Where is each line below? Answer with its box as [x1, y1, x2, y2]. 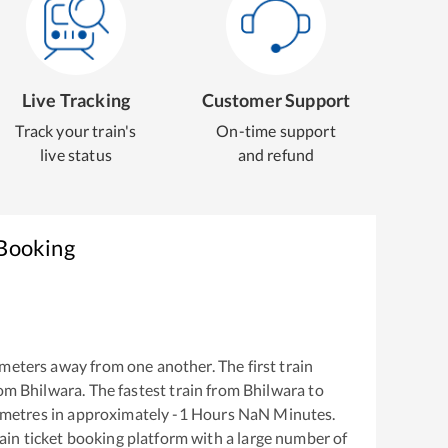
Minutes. [270, 403, 336, 423]
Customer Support [201, 89, 351, 111]
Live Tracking [21, 89, 131, 111]
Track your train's [15, 121, 137, 140]
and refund [237, 145, 315, 164]
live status [40, 145, 112, 164]
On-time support [216, 121, 336, 140]
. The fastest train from [82, 379, 244, 399]
